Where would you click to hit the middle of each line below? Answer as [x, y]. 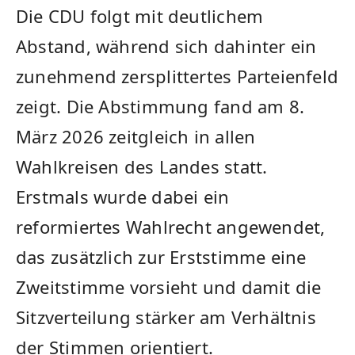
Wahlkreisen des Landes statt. [142, 167]
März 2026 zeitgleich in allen [136, 137]
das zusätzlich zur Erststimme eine [161, 257]
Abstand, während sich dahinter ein [166, 46]
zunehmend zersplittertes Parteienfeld [177, 76]
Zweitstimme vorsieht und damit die [169, 287]
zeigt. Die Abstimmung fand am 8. [160, 107]
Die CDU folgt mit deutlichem [140, 16]
